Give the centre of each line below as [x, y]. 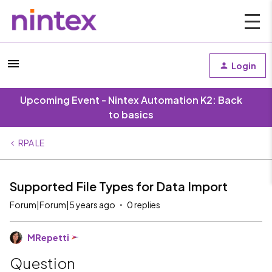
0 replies [144, 205]
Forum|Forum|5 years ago [63, 205]
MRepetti [48, 237]
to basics [131, 114]
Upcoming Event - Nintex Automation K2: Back [131, 100]
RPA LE [31, 143]
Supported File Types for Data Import [119, 186]
